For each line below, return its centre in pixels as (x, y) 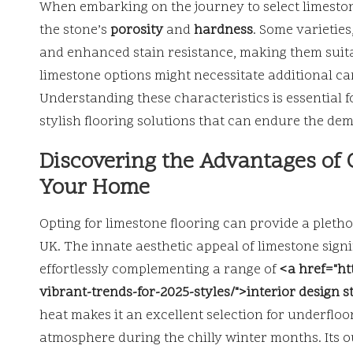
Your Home (95, 188)
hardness (223, 30)
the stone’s (75, 30)
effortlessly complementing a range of (160, 270)
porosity (137, 30)
